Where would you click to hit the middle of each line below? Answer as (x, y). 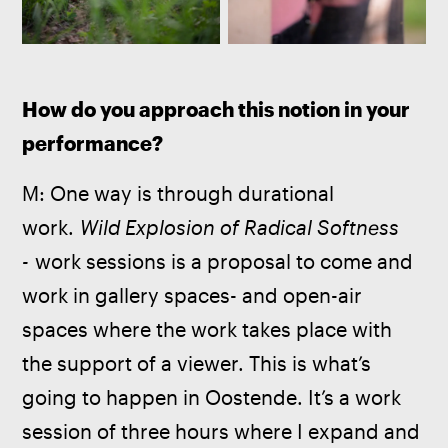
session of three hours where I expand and (224, 432)
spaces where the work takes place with (210, 330)
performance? (93, 144)
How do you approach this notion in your (218, 110)
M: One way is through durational (181, 194)
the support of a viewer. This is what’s (199, 364)
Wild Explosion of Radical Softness (242, 228)
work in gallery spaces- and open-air (195, 296)
